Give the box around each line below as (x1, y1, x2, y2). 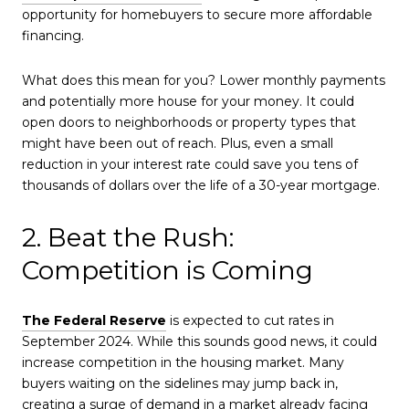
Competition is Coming (22, 254, 313, 286)
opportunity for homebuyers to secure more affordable (22, 5, 372, 23)
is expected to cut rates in (166, 312, 334, 330)
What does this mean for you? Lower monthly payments (22, 72, 385, 89)
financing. (22, 26, 88, 44)
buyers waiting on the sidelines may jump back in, (22, 375, 338, 393)
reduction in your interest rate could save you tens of (22, 156, 358, 173)
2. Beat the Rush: (22, 221, 234, 253)
